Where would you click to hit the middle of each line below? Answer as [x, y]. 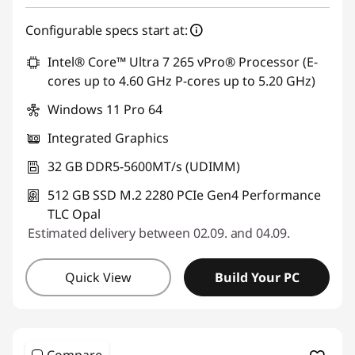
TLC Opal [74, 214]
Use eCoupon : [83, 12]
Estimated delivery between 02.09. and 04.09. [159, 233]
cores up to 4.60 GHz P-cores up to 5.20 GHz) [181, 81]
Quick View [98, 277]
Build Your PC [257, 277]
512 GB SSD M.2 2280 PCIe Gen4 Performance [184, 195]
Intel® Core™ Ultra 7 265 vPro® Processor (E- [183, 62]
